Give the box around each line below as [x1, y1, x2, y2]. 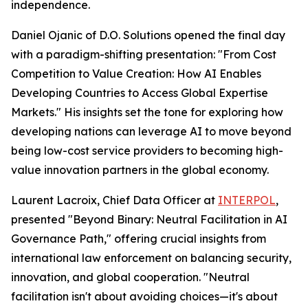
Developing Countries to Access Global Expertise [11, 86, 268, 100]
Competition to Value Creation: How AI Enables [11, 67, 261, 81]
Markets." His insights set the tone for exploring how [11, 105, 283, 120]
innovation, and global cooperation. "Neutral [11, 270, 250, 285]
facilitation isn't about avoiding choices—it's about [11, 289, 278, 304]
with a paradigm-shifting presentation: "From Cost [11, 47, 276, 62]
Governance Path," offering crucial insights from [11, 232, 266, 246]
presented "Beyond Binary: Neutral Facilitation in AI [11, 212, 287, 227]
